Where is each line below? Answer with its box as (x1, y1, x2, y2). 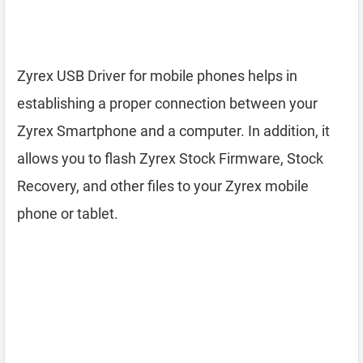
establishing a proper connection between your (17, 95, 318, 112)
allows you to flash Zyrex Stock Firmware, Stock (17, 150, 323, 167)
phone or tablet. (17, 205, 118, 222)
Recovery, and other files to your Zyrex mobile (17, 177, 309, 194)
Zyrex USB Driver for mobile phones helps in (17, 67, 297, 84)
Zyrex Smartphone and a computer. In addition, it (17, 122, 330, 139)
